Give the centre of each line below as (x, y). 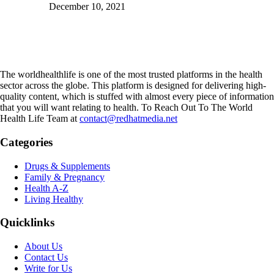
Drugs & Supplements (67, 166)
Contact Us (46, 257)
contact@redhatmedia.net (128, 119)
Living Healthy (54, 199)
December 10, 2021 (87, 7)
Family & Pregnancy (65, 177)
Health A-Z (46, 188)
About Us (43, 246)
